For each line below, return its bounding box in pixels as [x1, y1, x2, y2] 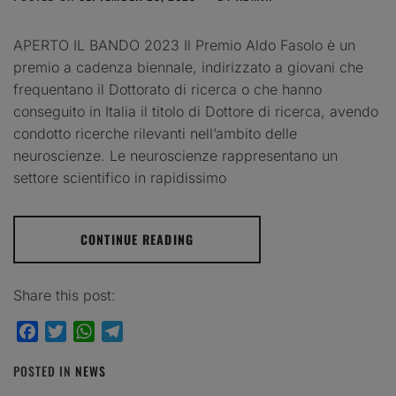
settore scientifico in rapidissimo [13, 169, 226, 187]
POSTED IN [13, 362, 75, 380]
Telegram [123, 323, 185, 340]
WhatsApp [95, 323, 163, 340]
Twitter [66, 323, 111, 340]
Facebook [38, 323, 102, 340]
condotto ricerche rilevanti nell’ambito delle [13, 125, 297, 142]
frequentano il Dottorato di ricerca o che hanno [13, 80, 322, 98]
